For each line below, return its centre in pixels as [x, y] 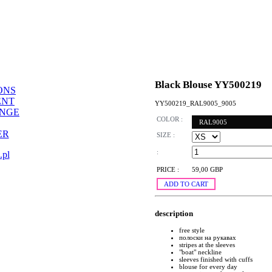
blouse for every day [208, 266]
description [174, 213]
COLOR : [170, 119]
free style [192, 230]
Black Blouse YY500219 [208, 84]
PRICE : [168, 170]
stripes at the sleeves [207, 244]
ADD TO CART [186, 184]
